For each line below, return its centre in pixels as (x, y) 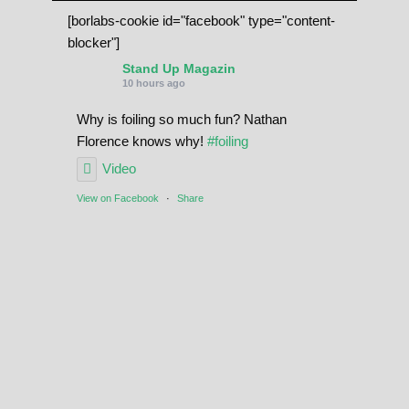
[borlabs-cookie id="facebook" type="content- (201, 21)
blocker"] (93, 43)
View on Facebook (117, 199)
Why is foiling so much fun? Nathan (181, 120)
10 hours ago (153, 84)
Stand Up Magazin (178, 69)
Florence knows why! (142, 142)
